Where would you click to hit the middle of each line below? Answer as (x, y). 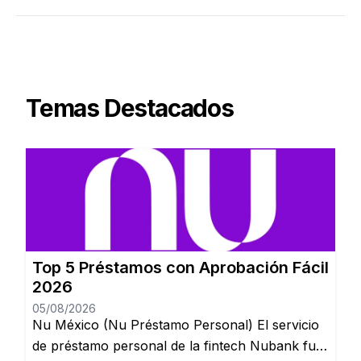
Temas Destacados (130, 108)
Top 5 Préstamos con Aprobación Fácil (180, 268)
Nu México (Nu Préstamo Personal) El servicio (176, 325)
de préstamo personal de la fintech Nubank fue (178, 346)
